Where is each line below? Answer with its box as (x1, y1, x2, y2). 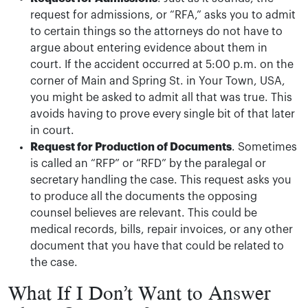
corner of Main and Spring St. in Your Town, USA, (30, 76, 285, 87)
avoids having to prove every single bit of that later (30, 109, 295, 120)
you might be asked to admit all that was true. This (30, 92, 292, 103)
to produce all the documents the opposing (30, 191, 257, 202)
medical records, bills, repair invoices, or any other (30, 224, 293, 235)
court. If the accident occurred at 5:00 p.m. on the (30, 59, 294, 70)
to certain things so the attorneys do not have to (30, 26, 283, 37)
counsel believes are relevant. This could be (30, 208, 257, 219)
